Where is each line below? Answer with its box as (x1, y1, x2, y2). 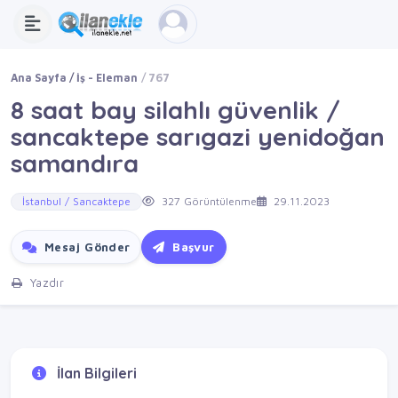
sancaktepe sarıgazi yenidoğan (11, 121, 385, 152)
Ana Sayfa (11, 71, 67, 84)
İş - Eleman (76, 71, 139, 84)
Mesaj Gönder (40, 240, 131, 255)
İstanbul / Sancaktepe (22, 195, 131, 209)
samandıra (11, 147, 139, 179)
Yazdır (26, 275, 65, 291)
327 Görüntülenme (158, 195, 257, 209)
